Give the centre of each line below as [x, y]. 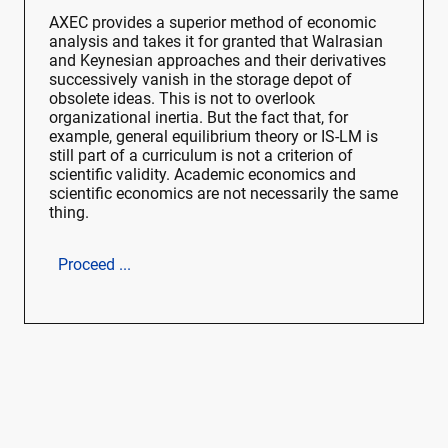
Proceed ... [94, 264]
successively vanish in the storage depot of [200, 79]
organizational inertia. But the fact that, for [198, 117]
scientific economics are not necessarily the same [223, 193]
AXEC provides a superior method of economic [212, 22]
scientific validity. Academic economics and [202, 174]
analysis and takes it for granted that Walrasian [216, 41]
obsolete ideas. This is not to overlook [182, 98]
